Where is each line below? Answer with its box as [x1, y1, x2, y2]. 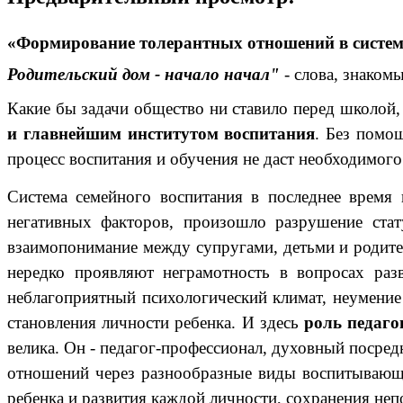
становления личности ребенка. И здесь [7, 312, 305, 332]
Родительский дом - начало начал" [7, 65, 280, 85]
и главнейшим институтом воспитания [7, 124, 316, 144]
